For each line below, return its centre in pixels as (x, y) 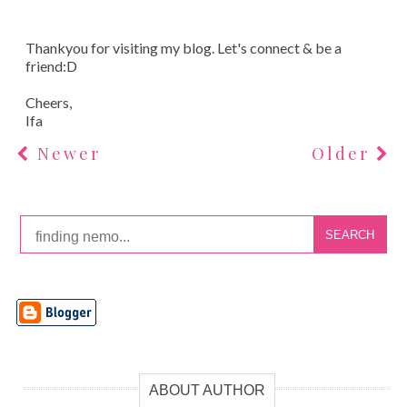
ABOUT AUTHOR (208, 391)
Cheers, (48, 103)
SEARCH (349, 234)
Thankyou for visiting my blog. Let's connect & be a (183, 48)
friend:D (51, 66)
